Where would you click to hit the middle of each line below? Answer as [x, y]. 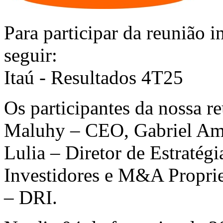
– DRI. [31, 197]
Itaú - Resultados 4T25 [94, 77]
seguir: [31, 55]
